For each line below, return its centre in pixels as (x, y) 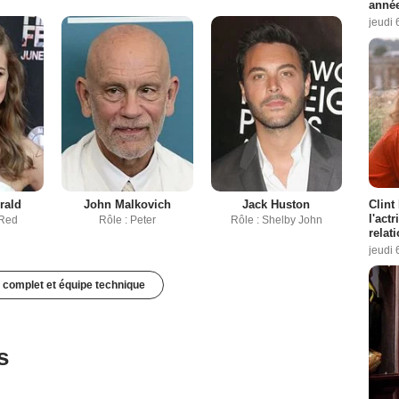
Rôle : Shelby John (276, 220)
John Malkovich (127, 204)
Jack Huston (277, 204)
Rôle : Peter (127, 220)
